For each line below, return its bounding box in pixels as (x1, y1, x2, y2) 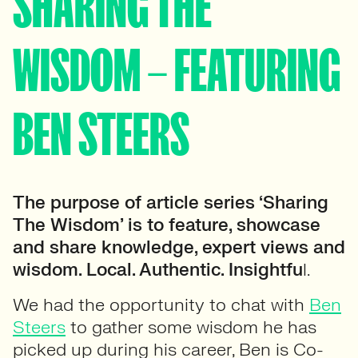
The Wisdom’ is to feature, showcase (13, 213, 320, 237)
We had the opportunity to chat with (13, 293, 309, 316)
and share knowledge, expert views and (13, 236, 345, 259)
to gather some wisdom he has (66, 316, 316, 339)
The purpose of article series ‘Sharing (13, 191, 328, 214)
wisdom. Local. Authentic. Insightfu (13, 258, 303, 281)
